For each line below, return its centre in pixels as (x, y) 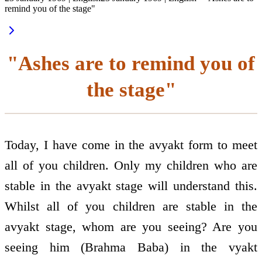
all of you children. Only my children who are (131, 166)
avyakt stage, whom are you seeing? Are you (131, 227)
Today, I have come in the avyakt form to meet (131, 145)
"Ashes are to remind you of (131, 63)
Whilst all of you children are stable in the (131, 206)
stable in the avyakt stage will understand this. (131, 186)
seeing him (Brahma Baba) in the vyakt (131, 247)
